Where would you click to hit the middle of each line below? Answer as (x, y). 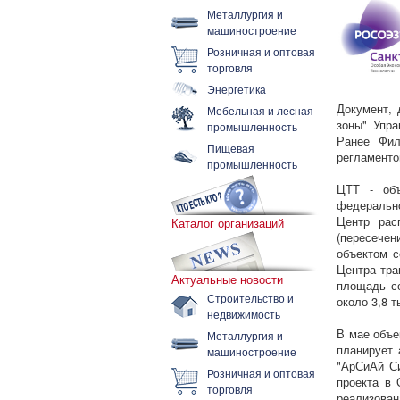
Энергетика (237, 89)
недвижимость (244, 314)
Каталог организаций (228, 223)
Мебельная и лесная (260, 110)
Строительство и (250, 298)
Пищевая (231, 148)
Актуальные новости (227, 279)
